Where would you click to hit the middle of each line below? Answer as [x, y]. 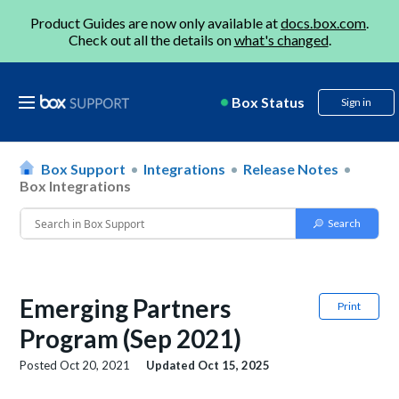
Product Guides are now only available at [155, 23]
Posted [40, 366]
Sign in [356, 102]
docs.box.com [323, 23]
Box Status [268, 102]
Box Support [84, 169]
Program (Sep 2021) [131, 338]
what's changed [281, 40]
